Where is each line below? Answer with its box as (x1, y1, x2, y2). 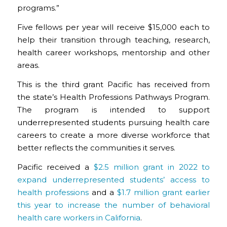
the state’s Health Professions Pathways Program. (17, 92, 210, 102)
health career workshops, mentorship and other (17, 48, 210, 57)
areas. (17, 60, 40, 70)
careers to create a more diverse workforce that (17, 130, 210, 140)
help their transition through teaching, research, (17, 35, 210, 45)
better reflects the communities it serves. (17, 142, 175, 153)
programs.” (17, 3, 59, 13)
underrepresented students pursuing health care (17, 117, 210, 127)
